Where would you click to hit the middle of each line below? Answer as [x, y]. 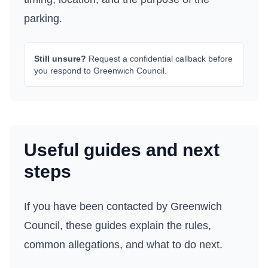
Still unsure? [60, 59]
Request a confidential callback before [159, 59]
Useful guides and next [122, 150]
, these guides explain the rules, [135, 226]
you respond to [64, 71]
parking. [43, 19]
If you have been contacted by [97, 206]
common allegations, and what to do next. [123, 245]
